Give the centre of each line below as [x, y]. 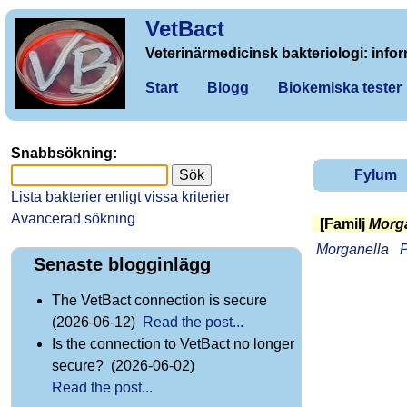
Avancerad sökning [73, 218]
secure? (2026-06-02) [125, 366]
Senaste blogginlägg [122, 265]
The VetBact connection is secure [161, 301]
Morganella [352, 249]
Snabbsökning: [64, 153]
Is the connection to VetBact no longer [173, 344]
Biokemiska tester [340, 88]
